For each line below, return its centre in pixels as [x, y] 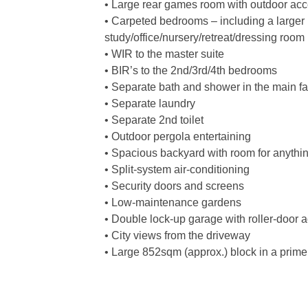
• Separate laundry [150, 103]
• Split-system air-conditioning [177, 169]
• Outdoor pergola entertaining [178, 136]
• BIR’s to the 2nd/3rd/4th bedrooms [191, 70]
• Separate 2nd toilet [154, 120]
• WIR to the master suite [164, 54]
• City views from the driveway [177, 235]
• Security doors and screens [174, 186]
